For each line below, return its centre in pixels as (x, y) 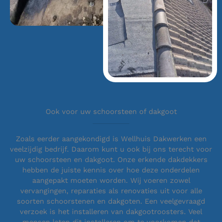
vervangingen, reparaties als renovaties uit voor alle (111, 191)
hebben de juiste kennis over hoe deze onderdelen (111, 170)
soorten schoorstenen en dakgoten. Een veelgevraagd (111, 201)
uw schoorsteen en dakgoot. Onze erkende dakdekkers (111, 160)
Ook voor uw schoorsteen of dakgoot (111, 112)
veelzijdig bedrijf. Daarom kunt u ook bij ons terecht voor (111, 149)
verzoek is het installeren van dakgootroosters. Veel (111, 212)
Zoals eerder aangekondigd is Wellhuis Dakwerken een (111, 139)
